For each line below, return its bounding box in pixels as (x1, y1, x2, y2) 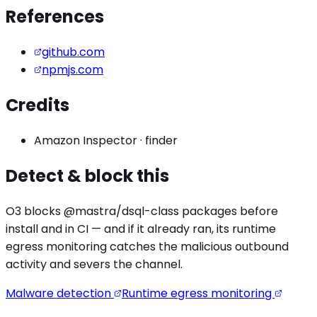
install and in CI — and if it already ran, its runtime (6, 220, 276, 237)
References (6, 5, 104, 29)
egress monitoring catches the (6, 238, 180, 255)
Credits (6, 93, 69, 117)
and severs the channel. (47, 255, 183, 272)
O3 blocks (6, 202, 64, 219)
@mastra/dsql (64, 202, 144, 219)
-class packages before (144, 202, 278, 219)
